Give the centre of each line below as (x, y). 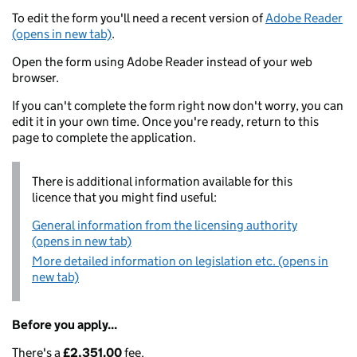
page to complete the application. (104, 137)
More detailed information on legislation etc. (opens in (180, 261)
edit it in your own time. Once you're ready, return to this (165, 122)
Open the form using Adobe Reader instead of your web (162, 62)
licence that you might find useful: (124, 197)
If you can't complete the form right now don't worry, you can (178, 106)
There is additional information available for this (162, 181)
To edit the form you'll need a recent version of (139, 18)
